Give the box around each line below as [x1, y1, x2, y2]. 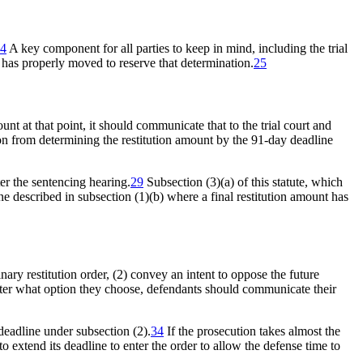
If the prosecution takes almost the [164, 323, 340, 338]
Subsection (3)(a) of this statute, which [143, 175, 343, 190]
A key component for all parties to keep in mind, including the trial [6, 41, 348, 55]
